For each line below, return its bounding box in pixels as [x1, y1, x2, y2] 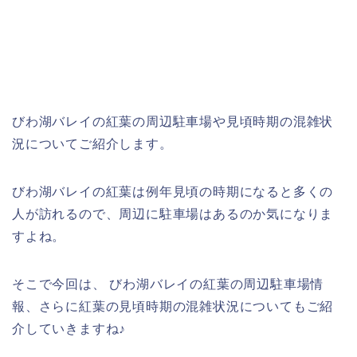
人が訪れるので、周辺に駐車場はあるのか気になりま [12, 207, 334, 222]
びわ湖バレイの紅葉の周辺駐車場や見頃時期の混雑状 [12, 115, 334, 129]
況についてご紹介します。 [12, 137, 173, 151]
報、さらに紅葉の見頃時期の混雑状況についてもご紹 [12, 300, 334, 314]
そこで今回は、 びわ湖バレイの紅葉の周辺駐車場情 [12, 277, 324, 292]
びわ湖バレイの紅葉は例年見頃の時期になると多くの [12, 185, 334, 199]
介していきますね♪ [12, 322, 127, 336]
